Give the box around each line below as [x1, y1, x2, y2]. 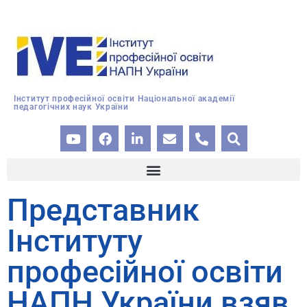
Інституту [7, 223, 143, 259]
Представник [7, 192, 199, 228]
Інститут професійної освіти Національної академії [14, 94, 235, 103]
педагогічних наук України [14, 102, 129, 112]
